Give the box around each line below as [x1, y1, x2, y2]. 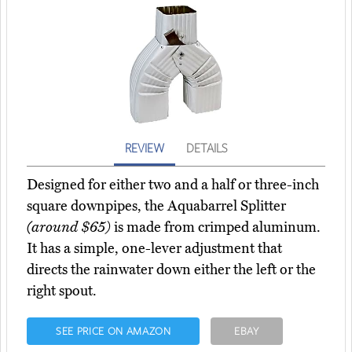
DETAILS [186, 140, 227, 156]
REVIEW [125, 140, 164, 156]
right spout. [27, 282, 97, 300]
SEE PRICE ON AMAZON [55, 324, 171, 339]
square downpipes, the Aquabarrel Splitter [27, 197, 286, 215]
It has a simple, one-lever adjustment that [27, 240, 282, 258]
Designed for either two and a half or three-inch [27, 176, 319, 194]
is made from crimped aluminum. [111, 218, 321, 236]
